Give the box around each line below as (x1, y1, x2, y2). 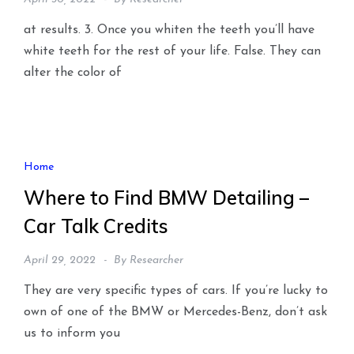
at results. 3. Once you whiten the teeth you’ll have (24, 23, 314, 36)
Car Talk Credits (24, 214, 168, 239)
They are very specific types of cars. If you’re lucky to (24, 284, 328, 298)
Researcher (130, 254, 183, 267)
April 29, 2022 (24, 254, 96, 267)
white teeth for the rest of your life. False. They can (24, 44, 321, 58)
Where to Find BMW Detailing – (24, 186, 309, 210)
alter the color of (24, 66, 122, 79)
